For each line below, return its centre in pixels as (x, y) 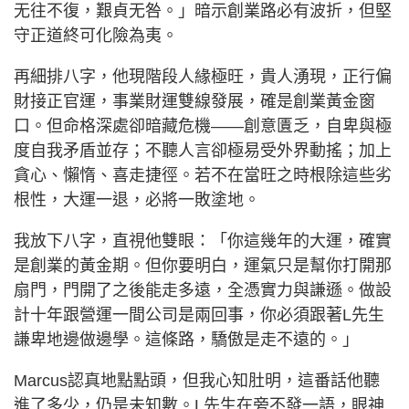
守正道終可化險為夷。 (96, 35)
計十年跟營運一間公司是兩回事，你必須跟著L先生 (199, 315)
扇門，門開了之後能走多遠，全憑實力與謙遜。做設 (203, 290)
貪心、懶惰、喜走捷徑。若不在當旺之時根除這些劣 (203, 175)
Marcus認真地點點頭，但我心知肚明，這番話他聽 (197, 380)
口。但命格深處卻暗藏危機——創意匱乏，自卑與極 (203, 126)
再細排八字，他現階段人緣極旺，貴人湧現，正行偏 (203, 76)
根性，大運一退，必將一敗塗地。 (137, 199)
